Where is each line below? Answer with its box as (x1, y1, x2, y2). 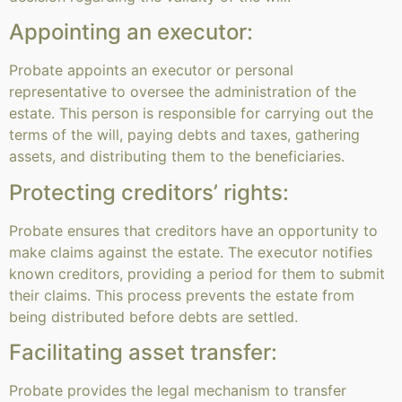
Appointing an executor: (9, 19, 253, 46)
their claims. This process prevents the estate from (9, 285, 354, 304)
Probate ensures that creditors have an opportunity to (9, 221, 378, 240)
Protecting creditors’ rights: (9, 179, 289, 205)
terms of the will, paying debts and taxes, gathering (9, 126, 360, 144)
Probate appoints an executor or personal (9, 61, 293, 80)
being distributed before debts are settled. (9, 307, 298, 326)
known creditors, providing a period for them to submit (9, 264, 385, 283)
